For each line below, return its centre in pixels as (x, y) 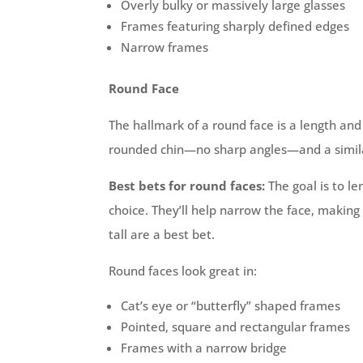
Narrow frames (165, 47)
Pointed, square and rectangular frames (236, 326)
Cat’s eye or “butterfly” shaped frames (231, 305)
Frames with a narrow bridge (204, 347)
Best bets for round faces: (187, 185)
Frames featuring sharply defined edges (235, 26)
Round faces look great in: (183, 270)
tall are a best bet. (162, 234)
